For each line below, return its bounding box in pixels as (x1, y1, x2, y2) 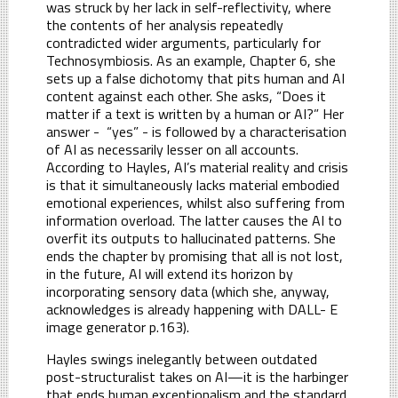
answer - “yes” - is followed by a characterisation (46, 120, 346, 142)
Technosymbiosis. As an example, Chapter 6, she (46, 49, 336, 71)
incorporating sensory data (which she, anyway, (46, 280, 330, 302)
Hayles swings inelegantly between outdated (46, 347, 317, 370)
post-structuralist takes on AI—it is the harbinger (46, 365, 348, 387)
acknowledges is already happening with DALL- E (46, 298, 338, 320)
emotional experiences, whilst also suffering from (46, 191, 345, 213)
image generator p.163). (46, 315, 189, 338)
